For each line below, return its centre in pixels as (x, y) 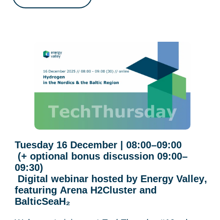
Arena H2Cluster (98, 190)
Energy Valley (172, 179)
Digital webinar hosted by (78, 179)
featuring (37, 190)
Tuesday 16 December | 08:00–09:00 (98, 145)
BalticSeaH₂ (42, 201)
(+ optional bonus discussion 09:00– (103, 156)
